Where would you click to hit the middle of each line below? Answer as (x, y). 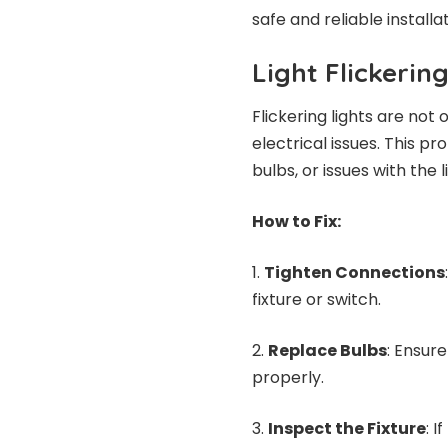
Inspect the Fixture (347, 429)
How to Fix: (296, 222)
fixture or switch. (316, 300)
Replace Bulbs (327, 351)
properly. (288, 378)
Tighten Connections (354, 273)
